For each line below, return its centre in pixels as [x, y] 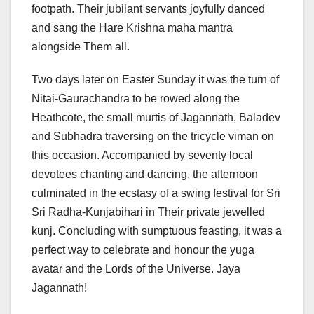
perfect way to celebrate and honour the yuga [143, 250]
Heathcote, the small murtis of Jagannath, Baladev [156, 118]
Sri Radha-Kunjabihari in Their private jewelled [148, 212]
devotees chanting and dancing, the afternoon [145, 175]
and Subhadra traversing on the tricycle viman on [153, 137]
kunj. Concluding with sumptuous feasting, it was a [157, 231]
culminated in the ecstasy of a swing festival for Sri [156, 193]
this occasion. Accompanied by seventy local [142, 156]
